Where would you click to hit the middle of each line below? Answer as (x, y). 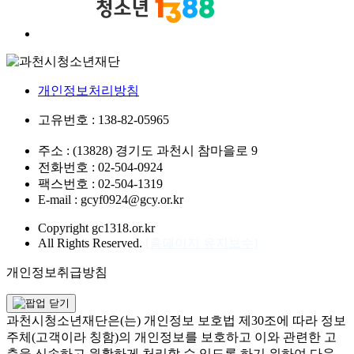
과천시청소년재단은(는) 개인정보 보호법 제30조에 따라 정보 (176, 321)
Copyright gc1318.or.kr (96, 228)
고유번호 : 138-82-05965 (104, 120)
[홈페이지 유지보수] (201, 243)
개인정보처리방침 (88, 91)
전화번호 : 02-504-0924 (100, 168)
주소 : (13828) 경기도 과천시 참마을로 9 (148, 151)
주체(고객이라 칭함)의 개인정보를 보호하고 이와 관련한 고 (171, 337)
